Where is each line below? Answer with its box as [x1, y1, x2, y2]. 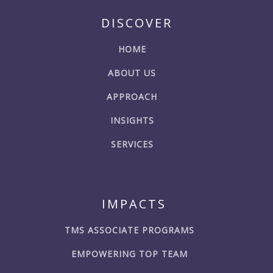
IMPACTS [102, 196, 166, 213]
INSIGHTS [110, 115, 154, 127]
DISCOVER [101, 15, 172, 32]
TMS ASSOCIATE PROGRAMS [65, 224, 194, 236]
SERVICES [110, 138, 154, 151]
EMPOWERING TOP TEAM [71, 248, 188, 260]
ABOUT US [108, 67, 156, 79]
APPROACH [107, 91, 157, 103]
